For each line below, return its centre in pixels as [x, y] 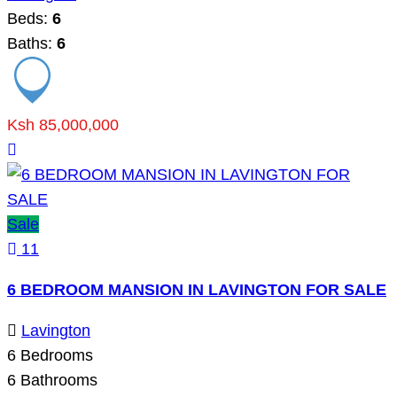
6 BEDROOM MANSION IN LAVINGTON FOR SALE [197, 289]
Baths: [32, 43]
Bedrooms [54, 355]
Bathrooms [57, 380]
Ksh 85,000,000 [63, 125]
